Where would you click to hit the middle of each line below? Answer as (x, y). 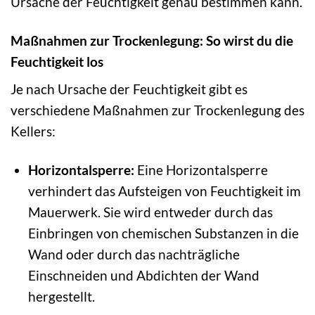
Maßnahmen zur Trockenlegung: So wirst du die (152, 40)
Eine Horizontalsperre (201, 170)
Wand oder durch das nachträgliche (134, 255)
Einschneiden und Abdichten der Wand (143, 276)
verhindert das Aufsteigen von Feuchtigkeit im (164, 191)
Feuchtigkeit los (57, 61)
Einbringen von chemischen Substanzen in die (163, 233)
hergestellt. (61, 297)
